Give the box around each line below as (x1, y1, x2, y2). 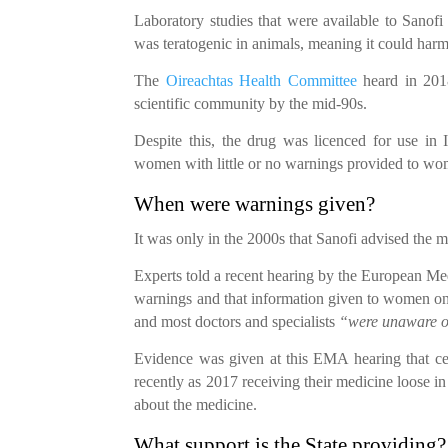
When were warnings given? (134, 191, 376, 216)
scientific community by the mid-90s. (134, 94, 368, 112)
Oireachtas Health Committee (165, 71, 357, 89)
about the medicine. (134, 395, 258, 413)
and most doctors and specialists (134, 312, 340, 330)
